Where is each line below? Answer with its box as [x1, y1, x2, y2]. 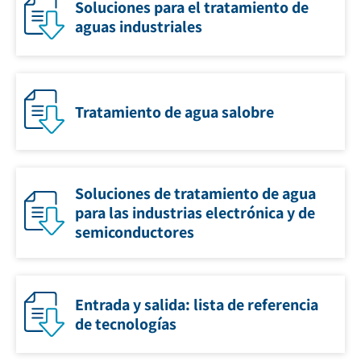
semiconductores [75, 222, 194, 243]
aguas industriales [75, 16, 202, 38]
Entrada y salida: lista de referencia [75, 294, 318, 316]
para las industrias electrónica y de [75, 202, 315, 224]
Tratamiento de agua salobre [75, 101, 274, 122]
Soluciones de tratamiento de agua [75, 183, 316, 205]
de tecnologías [75, 313, 176, 335]
